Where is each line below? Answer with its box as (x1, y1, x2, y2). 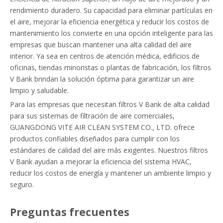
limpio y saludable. (10, 86, 69, 95)
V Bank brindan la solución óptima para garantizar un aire (10, 74, 194, 84)
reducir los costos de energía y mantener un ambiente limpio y (10, 168, 211, 178)
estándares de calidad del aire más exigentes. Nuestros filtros (10, 145, 208, 155)
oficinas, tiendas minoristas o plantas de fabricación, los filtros (10, 63, 211, 72)
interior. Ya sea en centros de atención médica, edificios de (10, 51, 200, 61)
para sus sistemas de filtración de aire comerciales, (10, 111, 175, 120)
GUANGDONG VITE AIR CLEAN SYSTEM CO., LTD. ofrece (10, 122, 195, 132)
